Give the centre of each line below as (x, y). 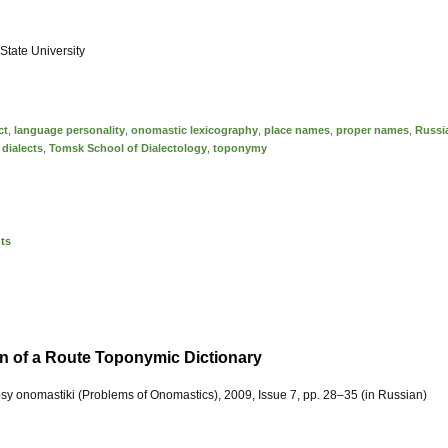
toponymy (240, 148)
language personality (69, 130)
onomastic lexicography (194, 130)
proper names (372, 130)
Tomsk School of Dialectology (128, 148)
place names (297, 130)
